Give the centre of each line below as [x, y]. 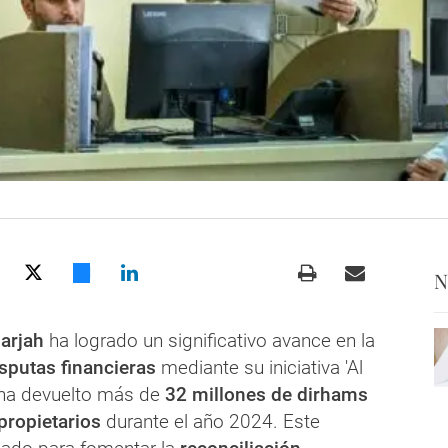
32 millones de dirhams [266, 395]
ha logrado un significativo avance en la [209, 341]
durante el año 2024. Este [210, 422]
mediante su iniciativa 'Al [259, 368]
